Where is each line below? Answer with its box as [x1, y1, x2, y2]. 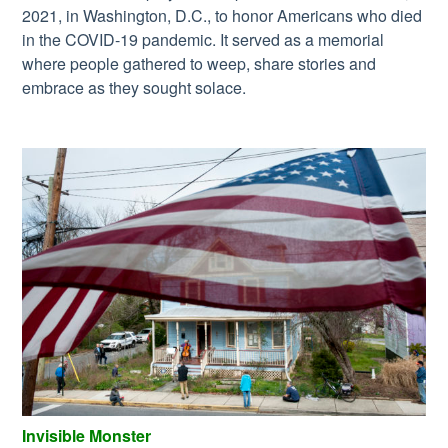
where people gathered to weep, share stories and [22, 51, 377, 75]
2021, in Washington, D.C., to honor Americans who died [22, 3, 423, 27]
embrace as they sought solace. [22, 75, 247, 99]
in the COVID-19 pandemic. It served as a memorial [22, 27, 385, 51]
